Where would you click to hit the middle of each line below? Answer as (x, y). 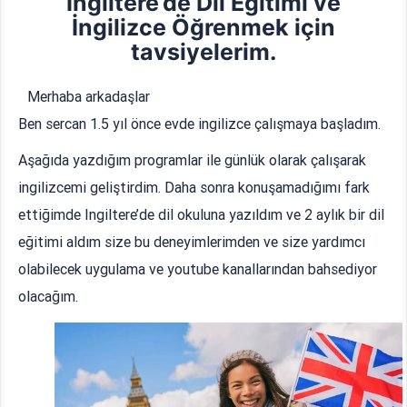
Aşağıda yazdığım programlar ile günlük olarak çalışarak (193, 160)
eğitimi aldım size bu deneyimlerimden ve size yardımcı (192, 242)
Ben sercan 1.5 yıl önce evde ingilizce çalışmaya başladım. (200, 124)
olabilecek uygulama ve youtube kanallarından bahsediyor (198, 269)
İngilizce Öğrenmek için (203, 28)
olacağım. (49, 297)
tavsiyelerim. (203, 52)
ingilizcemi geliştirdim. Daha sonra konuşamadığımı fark (194, 188)
